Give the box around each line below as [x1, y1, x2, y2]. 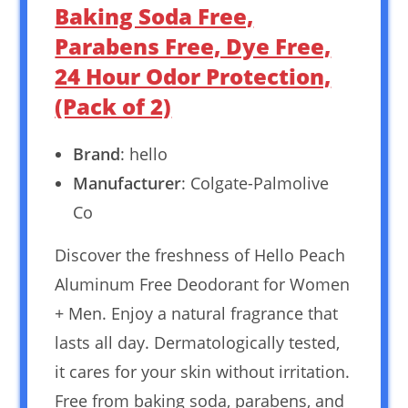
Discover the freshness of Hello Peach [55, 243, 346, 266]
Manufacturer [73, 171, 182, 194]
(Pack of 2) [55, 90, 172, 121]
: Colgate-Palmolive [181, 171, 330, 194]
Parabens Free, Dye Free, [55, 30, 331, 61]
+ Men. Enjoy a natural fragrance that [55, 301, 339, 324]
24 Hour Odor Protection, [55, 60, 331, 91]
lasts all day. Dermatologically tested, [55, 331, 341, 353]
